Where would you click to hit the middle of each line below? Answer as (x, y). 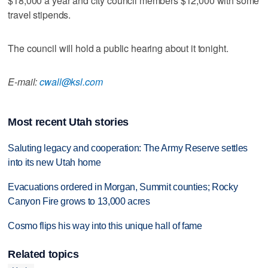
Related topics (43, 255)
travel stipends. (39, 14)
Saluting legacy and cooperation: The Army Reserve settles (128, 148)
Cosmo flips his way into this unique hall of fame (105, 226)
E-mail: (24, 81)
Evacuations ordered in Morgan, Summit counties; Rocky (123, 187)
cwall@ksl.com (71, 81)
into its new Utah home (54, 163)
